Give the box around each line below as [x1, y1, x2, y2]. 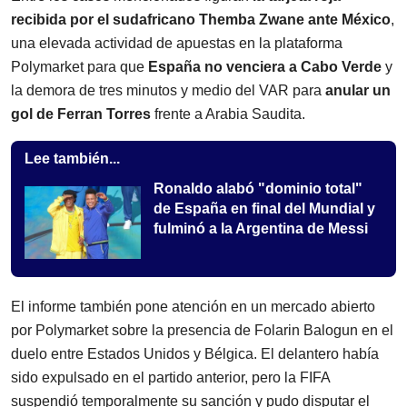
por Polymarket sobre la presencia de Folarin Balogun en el [11, 323, 393, 339]
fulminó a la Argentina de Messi [154, 221, 368, 237]
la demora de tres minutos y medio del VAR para [11, 83, 325, 99]
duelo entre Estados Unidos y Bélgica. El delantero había [11, 346, 379, 362]
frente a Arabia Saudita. [151, 106, 305, 123]
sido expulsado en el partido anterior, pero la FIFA [11, 370, 330, 386]
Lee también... [25, 151, 120, 167]
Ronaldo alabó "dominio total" [154, 181, 362, 197]
